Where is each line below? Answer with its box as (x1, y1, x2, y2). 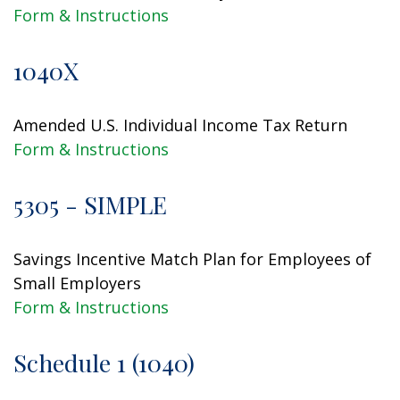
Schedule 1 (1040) (13, 346, 195, 379)
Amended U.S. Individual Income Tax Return (13, 114, 347, 136)
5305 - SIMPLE (13, 188, 167, 221)
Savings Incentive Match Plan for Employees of (13, 248, 371, 270)
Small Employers (13, 272, 141, 294)
